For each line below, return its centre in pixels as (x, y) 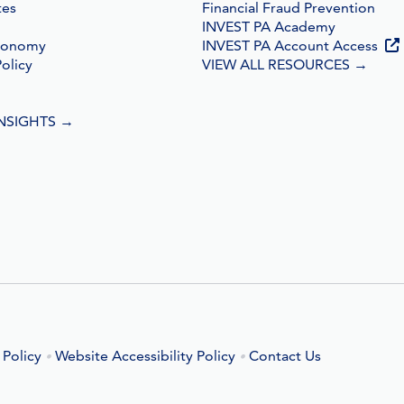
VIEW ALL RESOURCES (277, 64)
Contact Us (285, 356)
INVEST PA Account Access (289, 46)
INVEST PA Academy (268, 27)
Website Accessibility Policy (145, 356)
